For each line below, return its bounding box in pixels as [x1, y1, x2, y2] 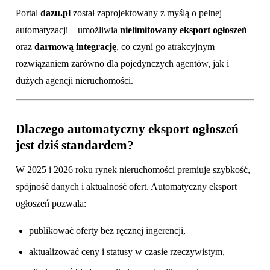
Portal [16, 7, 40, 18]
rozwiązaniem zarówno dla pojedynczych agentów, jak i [16, 58, 229, 69]
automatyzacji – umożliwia [16, 24, 120, 35]
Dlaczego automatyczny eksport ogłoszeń [16, 122, 239, 137]
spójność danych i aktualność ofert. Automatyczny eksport [16, 181, 237, 192]
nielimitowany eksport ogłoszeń [120, 24, 247, 35]
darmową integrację [34, 41, 116, 52]
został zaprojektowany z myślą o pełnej [71, 7, 222, 18]
